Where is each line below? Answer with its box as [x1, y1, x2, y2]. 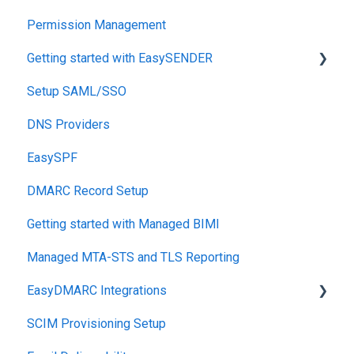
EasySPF [27, 150, 77, 166]
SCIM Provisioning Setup [27, 316, 166, 332]
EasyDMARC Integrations [27, 283, 167, 299]
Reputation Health [44, 150, 142, 166]
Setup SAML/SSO [27, 84, 126, 100]
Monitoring [44, 183, 104, 199]
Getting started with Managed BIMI [27, 217, 220, 232]
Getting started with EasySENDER [27, 51, 213, 66]
